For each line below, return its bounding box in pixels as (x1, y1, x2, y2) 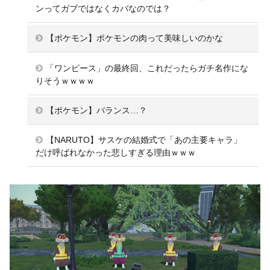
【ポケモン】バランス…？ (46, 105, 148, 115)
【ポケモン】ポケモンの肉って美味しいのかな (46, 33, 224, 43)
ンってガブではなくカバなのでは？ (36, 4, 171, 14)
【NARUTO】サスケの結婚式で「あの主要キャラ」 (46, 134, 242, 145)
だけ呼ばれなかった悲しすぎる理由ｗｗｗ (36, 147, 196, 157)
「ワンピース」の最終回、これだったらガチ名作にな (46, 63, 249, 73)
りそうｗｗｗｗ (36, 75, 95, 86)
